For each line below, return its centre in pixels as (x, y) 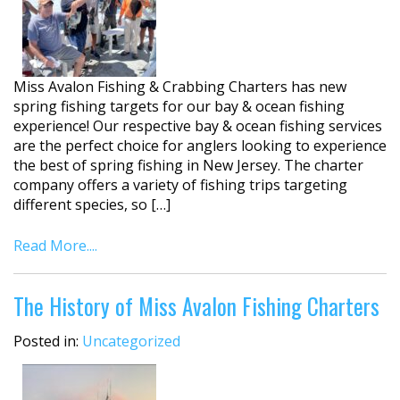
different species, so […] (92, 204)
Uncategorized (131, 341)
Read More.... (55, 245)
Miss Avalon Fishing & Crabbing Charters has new (180, 86)
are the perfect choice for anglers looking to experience (200, 145)
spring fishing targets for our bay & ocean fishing (179, 106)
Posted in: (48, 341)
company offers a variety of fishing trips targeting (180, 184)
